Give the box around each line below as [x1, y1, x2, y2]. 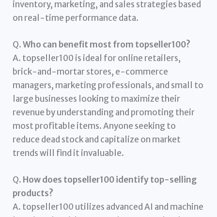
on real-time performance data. [13, 12, 139, 23]
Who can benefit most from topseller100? [23, 39, 191, 50]
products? [13, 188, 54, 199]
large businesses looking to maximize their [13, 93, 181, 104]
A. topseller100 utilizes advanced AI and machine [13, 201, 204, 213]
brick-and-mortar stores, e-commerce [13, 66, 169, 77]
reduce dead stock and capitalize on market [13, 134, 181, 145]
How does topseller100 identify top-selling [23, 174, 197, 186]
